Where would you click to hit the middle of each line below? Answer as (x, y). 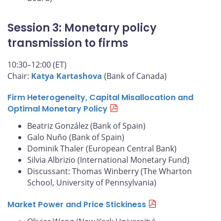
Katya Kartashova (67, 76)
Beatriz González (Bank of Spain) (86, 126)
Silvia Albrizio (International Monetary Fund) (108, 160)
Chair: (19, 76)
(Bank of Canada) (134, 76)
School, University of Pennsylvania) (92, 183)
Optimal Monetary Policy (57, 109)
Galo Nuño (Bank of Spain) (76, 137)
